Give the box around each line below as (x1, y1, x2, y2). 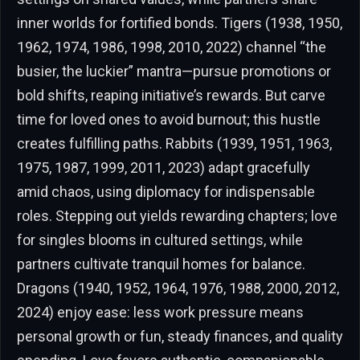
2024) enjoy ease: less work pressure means (17, 304, 304, 321)
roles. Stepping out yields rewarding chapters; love (17, 207, 337, 225)
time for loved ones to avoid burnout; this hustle (17, 111, 321, 129)
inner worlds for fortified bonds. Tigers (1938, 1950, (17, 14, 342, 32)
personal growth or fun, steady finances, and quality (17, 328, 343, 346)
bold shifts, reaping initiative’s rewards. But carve (17, 87, 325, 104)
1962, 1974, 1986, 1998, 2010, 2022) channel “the (17, 39, 326, 56)
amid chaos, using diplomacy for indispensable (17, 183, 315, 201)
